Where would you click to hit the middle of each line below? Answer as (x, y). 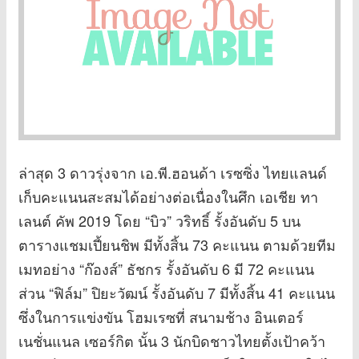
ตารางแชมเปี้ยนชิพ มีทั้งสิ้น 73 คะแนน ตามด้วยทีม (177, 245)
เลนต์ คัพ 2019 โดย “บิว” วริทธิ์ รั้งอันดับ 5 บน (159, 221)
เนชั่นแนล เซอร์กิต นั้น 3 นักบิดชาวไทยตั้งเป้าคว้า (172, 341)
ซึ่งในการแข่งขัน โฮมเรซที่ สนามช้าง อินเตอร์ (161, 317)
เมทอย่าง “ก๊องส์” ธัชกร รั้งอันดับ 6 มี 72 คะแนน (166, 269)
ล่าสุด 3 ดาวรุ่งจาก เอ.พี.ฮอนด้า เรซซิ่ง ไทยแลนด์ (173, 173)
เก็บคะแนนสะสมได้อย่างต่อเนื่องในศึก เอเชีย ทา (168, 197)
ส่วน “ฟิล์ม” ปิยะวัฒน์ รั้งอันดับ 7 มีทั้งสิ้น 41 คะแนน (177, 293)
